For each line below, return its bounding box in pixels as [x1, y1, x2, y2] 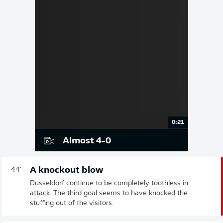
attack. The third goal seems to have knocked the [30, 190, 188, 198]
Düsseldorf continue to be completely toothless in [30, 180, 188, 188]
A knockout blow [30, 166, 103, 176]
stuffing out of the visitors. [30, 200, 113, 208]
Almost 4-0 [63, 136, 111, 146]
